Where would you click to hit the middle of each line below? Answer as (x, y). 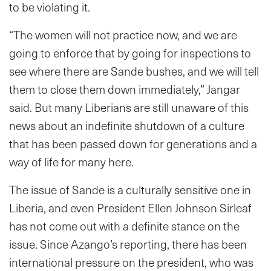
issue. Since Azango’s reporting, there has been (128, 244)
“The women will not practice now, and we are (123, 34)
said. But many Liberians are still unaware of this (129, 107)
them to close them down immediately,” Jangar (125, 89)
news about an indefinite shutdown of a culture (127, 125)
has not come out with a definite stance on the (124, 226)
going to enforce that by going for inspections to (130, 53)
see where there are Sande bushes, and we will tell (134, 71)
